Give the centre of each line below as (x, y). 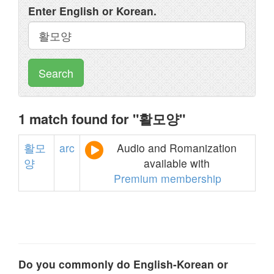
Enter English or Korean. (92, 11)
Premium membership (168, 178)
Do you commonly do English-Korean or (123, 264)
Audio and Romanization (177, 148)
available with (177, 163)
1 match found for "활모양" (102, 119)
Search (56, 73)
